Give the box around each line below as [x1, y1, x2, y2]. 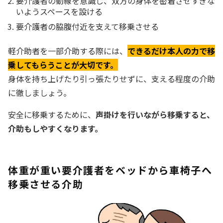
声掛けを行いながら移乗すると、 [96, 109, 215, 121]
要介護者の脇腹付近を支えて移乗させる [16, 20, 159, 33]
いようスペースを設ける [16, 5, 103, 18]
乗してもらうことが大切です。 [8, 59, 118, 71]
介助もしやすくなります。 [8, 122, 103, 135]
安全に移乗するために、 [8, 109, 96, 121]
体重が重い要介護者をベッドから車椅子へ [8, 163, 213, 178]
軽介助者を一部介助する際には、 [8, 45, 127, 57]
